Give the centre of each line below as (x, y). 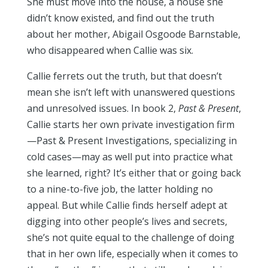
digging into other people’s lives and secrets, (127, 221)
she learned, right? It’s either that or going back (134, 173)
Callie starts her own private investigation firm (130, 124)
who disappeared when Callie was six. (110, 50)
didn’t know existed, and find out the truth (120, 18)
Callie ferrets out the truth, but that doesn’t (124, 76)
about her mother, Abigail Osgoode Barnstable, (133, 34)
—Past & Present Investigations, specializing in (132, 141)
